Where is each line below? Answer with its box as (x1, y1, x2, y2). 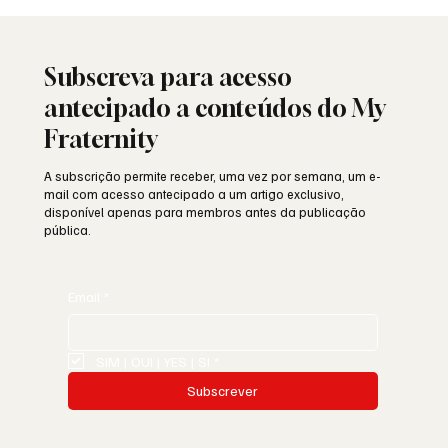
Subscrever (187, 381, 259, 399)
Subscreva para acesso (44, 62, 293, 91)
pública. (44, 221, 92, 238)
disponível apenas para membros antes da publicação (44, 203, 367, 220)
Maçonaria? (74, 18, 166, 41)
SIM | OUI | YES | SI (96, 352, 211, 370)
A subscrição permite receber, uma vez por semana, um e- (44, 167, 382, 184)
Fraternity (44, 124, 159, 153)
